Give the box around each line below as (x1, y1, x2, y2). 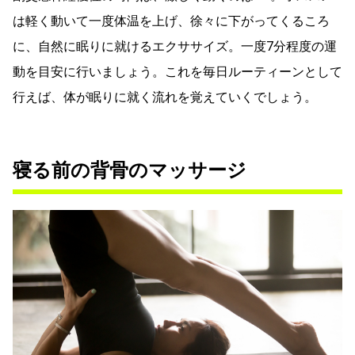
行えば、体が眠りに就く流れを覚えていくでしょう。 (13, 89, 317, 105)
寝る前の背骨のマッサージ (13, 158, 246, 181)
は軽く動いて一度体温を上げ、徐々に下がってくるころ (13, 13, 330, 29)
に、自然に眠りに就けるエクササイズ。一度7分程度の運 (13, 38, 337, 54)
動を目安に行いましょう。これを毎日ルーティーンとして (13, 63, 342, 79)
